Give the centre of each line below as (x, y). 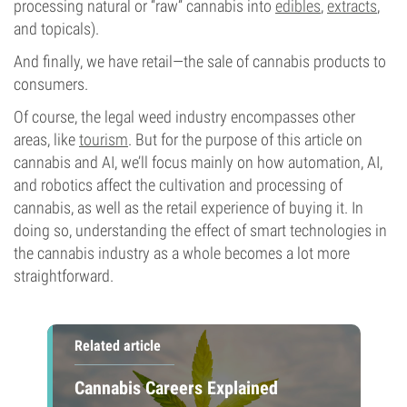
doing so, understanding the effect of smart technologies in (200, 230)
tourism (104, 139)
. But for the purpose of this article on (245, 139)
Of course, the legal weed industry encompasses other (184, 117)
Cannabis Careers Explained (176, 387)
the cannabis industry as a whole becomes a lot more (182, 253)
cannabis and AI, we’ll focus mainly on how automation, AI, (198, 162)
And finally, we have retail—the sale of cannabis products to (200, 61)
